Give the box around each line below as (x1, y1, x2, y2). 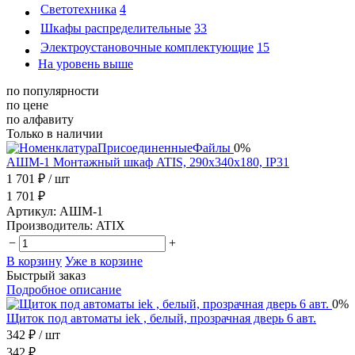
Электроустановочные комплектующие (40, 40, 254, 54)
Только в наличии (6, 126, 103, 140)
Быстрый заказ (6, 268, 86, 282)
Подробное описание (6, 282, 121, 296)
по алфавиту (6, 112, 74, 126)
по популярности (6, 83, 99, 97)
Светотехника (40, 2, 116, 16)
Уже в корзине (65, 254, 143, 268)
